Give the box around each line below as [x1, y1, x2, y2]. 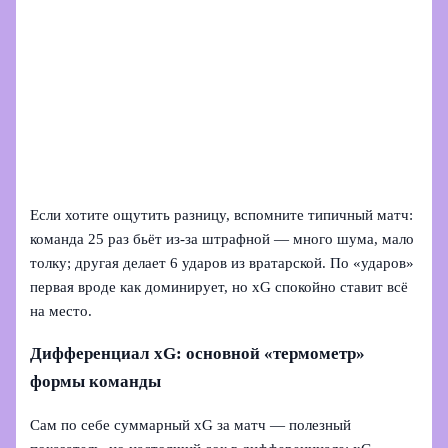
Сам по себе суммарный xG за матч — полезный [30, 417, 352, 434]
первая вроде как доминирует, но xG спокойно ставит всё [30, 279, 409, 296]
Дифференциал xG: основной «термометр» [30, 344, 366, 364]
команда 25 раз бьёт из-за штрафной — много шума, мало [30, 231, 415, 248]
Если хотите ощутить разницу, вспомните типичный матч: [30, 207, 414, 224]
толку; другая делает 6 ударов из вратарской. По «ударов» [30, 255, 415, 272]
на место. [30, 303, 93, 320]
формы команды [30, 372, 162, 392]
